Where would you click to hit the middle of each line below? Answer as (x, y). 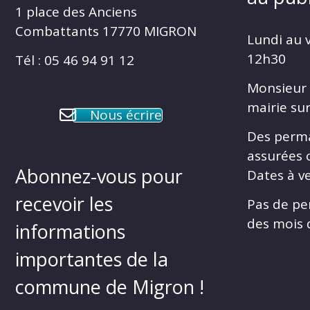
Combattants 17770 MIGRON (106, 31)
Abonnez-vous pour (99, 176)
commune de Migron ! (110, 287)
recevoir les (64, 204)
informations (70, 232)
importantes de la (92, 259)
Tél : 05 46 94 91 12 (75, 60)
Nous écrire (126, 115)
